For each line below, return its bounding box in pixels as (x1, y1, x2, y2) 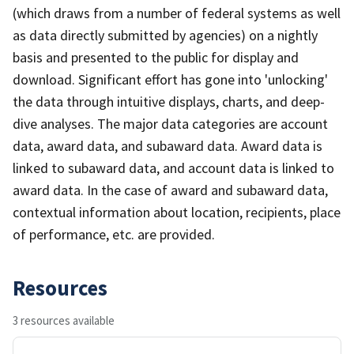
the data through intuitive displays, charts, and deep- (13, 92, 325, 111)
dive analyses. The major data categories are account (13, 114, 328, 133)
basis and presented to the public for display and (13, 47, 299, 66)
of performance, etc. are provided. (13, 224, 215, 243)
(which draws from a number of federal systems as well (13, 3, 341, 22)
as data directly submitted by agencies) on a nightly (13, 25, 318, 44)
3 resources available (13, 312, 115, 328)
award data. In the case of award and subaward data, (13, 180, 328, 199)
